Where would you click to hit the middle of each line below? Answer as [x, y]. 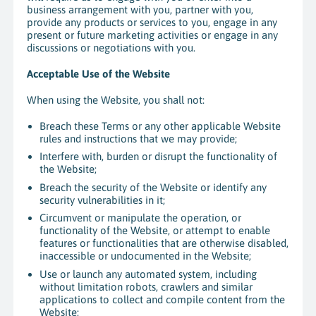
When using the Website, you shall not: [115, 99]
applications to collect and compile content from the [163, 299]
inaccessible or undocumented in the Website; [146, 256]
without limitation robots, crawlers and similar [146, 286]
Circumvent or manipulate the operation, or [141, 218]
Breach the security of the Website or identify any [153, 187]
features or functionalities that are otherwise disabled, [164, 243]
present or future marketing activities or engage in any [152, 35]
